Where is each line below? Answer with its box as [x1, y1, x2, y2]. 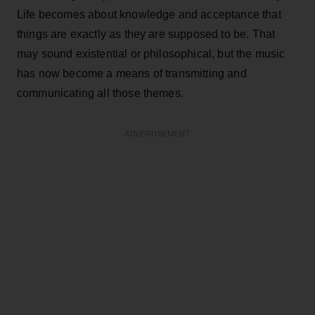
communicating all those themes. [17, 86, 184, 99]
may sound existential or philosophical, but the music [17, 47, 285, 60]
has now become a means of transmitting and [17, 67, 247, 79]
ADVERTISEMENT [124, 129, 191, 138]
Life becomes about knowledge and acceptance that [17, 8, 281, 20]
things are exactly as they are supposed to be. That [17, 27, 276, 40]
